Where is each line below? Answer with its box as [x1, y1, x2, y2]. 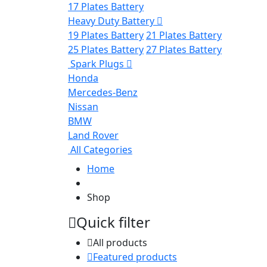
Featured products [93, 250, 177, 263]
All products [93, 235, 147, 249]
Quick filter [76, 212, 150, 232]
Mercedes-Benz [68, 85, 138, 99]
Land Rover [68, 128, 119, 142]
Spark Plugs [70, 57, 124, 70]
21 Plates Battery [146, 28, 222, 42]
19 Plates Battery [68, 28, 144, 42]
